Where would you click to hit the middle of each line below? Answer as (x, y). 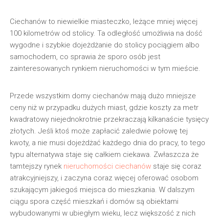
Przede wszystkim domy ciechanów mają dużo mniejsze (103, 96)
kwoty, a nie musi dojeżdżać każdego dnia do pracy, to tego (108, 143)
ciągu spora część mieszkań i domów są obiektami (94, 201)
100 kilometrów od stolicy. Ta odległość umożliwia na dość (106, 33)
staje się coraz (176, 166)
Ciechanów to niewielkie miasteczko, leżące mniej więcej (104, 22)
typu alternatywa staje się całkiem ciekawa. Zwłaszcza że (104, 154)
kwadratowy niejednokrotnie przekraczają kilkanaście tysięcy (109, 119)
